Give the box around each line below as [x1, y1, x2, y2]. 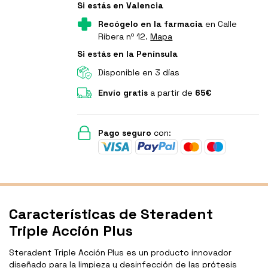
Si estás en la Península [77, 48, 178, 60]
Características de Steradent [9, 205, 213, 224]
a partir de [148, 87, 196, 99]
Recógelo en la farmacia [98, 19, 203, 30]
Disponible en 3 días [98, 67, 180, 78]
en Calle [203, 19, 237, 30]
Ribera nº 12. [98, 31, 151, 42]
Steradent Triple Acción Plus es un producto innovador [9, 247, 232, 258]
